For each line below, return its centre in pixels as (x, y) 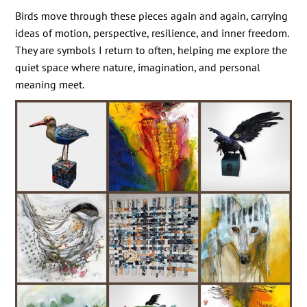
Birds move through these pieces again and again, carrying (152, 15)
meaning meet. (50, 84)
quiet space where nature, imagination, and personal (138, 67)
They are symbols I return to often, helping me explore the (151, 50)
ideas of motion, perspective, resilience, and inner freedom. (152, 33)
